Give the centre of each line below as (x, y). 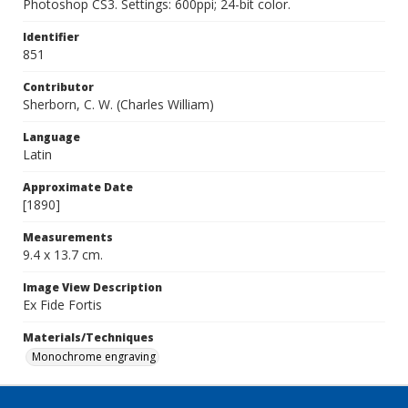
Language (51, 137)
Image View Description (92, 287)
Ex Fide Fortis (62, 305)
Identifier (51, 37)
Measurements (68, 237)
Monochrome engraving (94, 357)
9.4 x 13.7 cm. (63, 255)
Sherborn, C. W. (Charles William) (118, 104)
